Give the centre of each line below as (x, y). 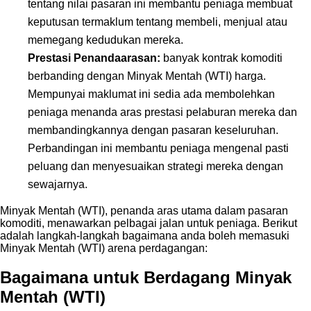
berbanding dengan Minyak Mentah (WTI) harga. (147, 76)
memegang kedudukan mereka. (106, 40)
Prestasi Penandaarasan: (94, 58)
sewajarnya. (58, 184)
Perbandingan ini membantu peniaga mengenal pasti (158, 148)
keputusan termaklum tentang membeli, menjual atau (158, 22)
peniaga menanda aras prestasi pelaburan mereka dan (162, 112)
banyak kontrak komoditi (221, 58)
